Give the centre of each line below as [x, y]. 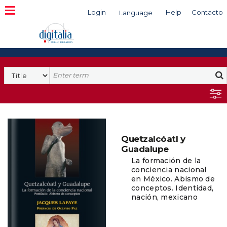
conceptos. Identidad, [173, 188]
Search [63, 71]
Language [136, 13]
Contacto [207, 12]
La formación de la [166, 161]
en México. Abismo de [173, 179]
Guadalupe [145, 149]
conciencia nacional [169, 170]
